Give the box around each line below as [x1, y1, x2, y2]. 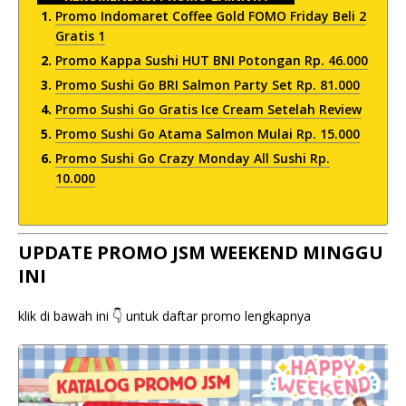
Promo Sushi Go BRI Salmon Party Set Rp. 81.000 [55, 76, 360, 93]
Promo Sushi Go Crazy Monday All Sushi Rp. [55, 150, 330, 167]
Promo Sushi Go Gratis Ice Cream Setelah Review [55, 101, 362, 118]
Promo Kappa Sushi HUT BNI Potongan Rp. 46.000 [55, 52, 368, 69]
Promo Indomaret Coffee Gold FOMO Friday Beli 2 [55, 7, 366, 24]
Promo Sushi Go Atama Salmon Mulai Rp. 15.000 [55, 125, 360, 142]
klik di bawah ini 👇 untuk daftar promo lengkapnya [18, 307, 311, 324]
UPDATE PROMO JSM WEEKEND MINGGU [18, 240, 383, 265]
